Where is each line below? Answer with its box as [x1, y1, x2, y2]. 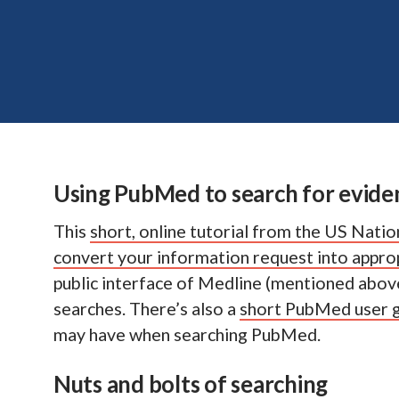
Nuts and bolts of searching [53, 370, 329, 397]
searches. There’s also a [53, 298, 240, 320]
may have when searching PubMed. [53, 324, 321, 346]
